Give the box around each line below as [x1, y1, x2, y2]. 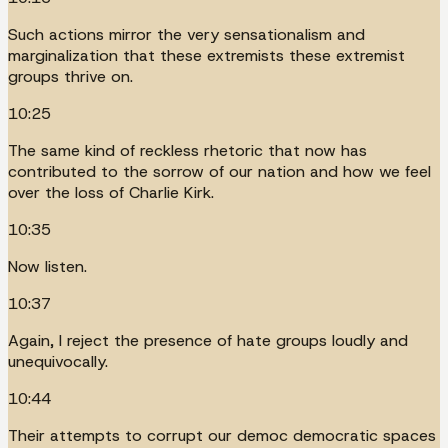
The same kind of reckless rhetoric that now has [8, 139, 367, 161]
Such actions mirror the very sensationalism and [8, 23, 365, 45]
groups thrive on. [8, 65, 133, 87]
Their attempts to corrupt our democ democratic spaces [8, 424, 436, 446]
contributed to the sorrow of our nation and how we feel [8, 160, 431, 182]
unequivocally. [8, 350, 108, 372]
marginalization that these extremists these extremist [8, 44, 405, 66]
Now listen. [8, 255, 87, 277]
